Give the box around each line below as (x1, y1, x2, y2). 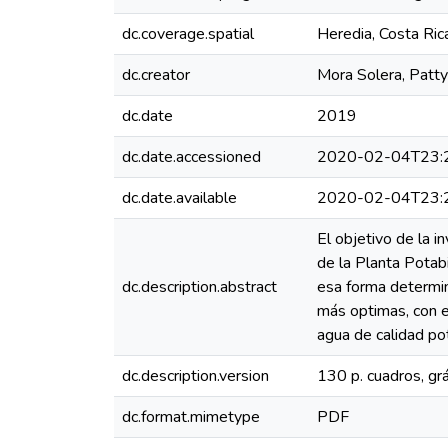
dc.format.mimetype (122, 406, 260, 428)
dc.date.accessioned (122, 146, 261, 168)
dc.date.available (122, 187, 237, 209)
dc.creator (122, 64, 190, 86)
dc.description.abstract (122, 276, 277, 298)
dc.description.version (122, 365, 269, 387)
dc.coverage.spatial (122, 23, 254, 45)
